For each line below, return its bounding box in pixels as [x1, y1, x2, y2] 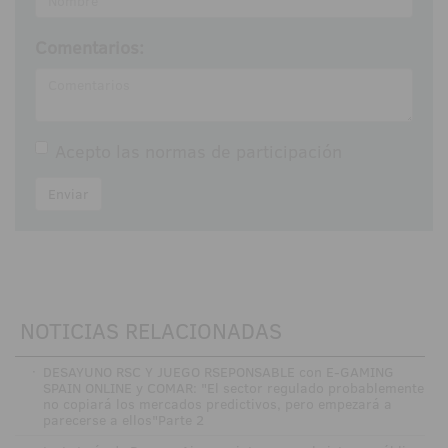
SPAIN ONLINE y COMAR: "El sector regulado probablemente [42, 377, 424, 398]
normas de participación [145, 138, 342, 164]
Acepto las [55, 138, 145, 164]
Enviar [48, 183, 89, 204]
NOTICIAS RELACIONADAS [20, 314, 282, 346]
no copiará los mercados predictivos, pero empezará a [42, 393, 392, 414]
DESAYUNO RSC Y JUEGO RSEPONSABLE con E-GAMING [42, 361, 394, 382]
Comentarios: [35, 34, 144, 60]
